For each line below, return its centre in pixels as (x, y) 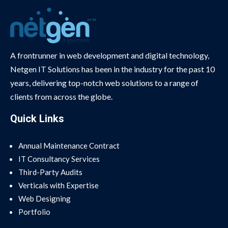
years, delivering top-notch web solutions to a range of (104, 82)
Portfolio (34, 211)
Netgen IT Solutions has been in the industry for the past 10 (112, 69)
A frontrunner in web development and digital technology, (110, 55)
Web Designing (45, 198)
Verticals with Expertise (59, 185)
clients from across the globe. (61, 96)
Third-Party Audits (50, 172)
